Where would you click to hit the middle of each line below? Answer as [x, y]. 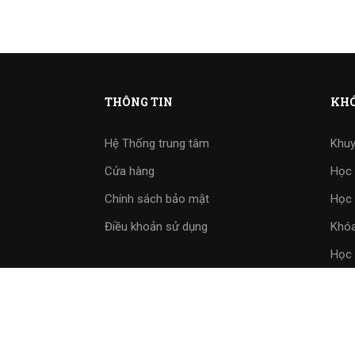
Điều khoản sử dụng [156, 227]
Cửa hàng [130, 172]
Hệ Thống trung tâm [157, 144]
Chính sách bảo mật [157, 199]
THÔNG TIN [139, 102]
